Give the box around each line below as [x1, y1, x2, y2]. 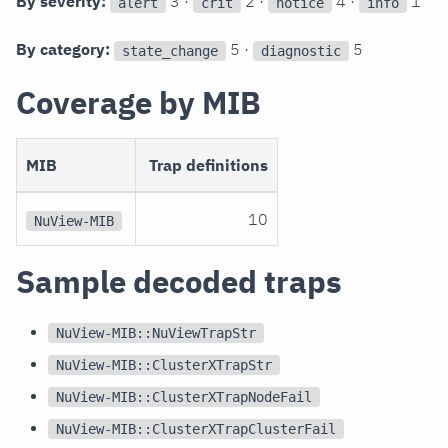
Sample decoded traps [16, 261, 342, 303]
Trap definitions [148, 155, 268, 176]
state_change [122, 43, 218, 60]
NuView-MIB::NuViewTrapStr [56, 325, 256, 342]
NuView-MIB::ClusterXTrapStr [56, 357, 272, 374]
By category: [16, 39, 110, 60]
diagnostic [261, 43, 341, 60]
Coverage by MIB [16, 82, 261, 124]
